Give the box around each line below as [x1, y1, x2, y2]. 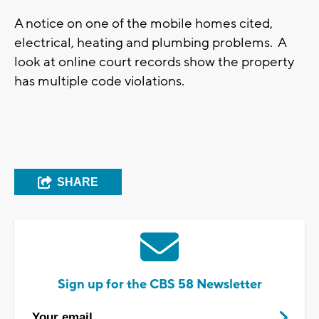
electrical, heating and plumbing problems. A [14, 34, 286, 52]
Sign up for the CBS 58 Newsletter [57, 276, 262, 293]
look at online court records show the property [14, 53, 294, 71]
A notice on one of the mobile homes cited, [14, 15, 273, 33]
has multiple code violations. [14, 73, 184, 90]
